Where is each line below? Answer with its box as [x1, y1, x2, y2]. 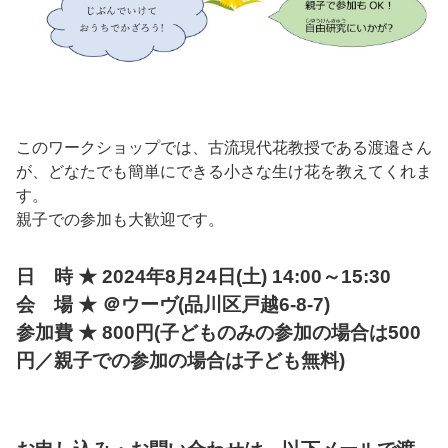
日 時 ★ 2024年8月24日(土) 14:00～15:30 [16, 266, 391, 288]
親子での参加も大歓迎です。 [16, 211, 224, 229]
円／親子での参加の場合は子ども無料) [16, 350, 345, 372]
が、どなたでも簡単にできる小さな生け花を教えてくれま [16, 163, 432, 181]
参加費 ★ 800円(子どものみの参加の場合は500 [16, 322, 421, 344]
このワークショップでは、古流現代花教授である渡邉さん [16, 139, 432, 157]
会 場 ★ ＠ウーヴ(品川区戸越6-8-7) [16, 294, 330, 316]
